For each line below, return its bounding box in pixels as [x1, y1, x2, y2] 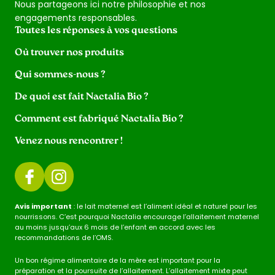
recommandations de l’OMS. [15, 232, 113, 242]
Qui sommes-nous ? [15, 69, 106, 80]
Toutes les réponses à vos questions [15, 25, 177, 36]
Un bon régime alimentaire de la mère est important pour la [15, 255, 220, 265]
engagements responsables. [15, 11, 137, 24]
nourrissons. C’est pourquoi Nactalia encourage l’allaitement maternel [15, 211, 259, 222]
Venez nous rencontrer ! [15, 136, 123, 146]
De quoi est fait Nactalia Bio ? [15, 91, 149, 102]
